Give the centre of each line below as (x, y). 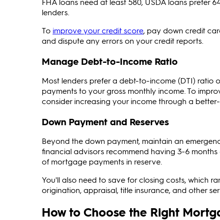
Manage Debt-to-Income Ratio (110, 61)
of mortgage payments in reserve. (102, 161)
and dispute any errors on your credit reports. (123, 41)
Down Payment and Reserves (105, 121)
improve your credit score (98, 30)
